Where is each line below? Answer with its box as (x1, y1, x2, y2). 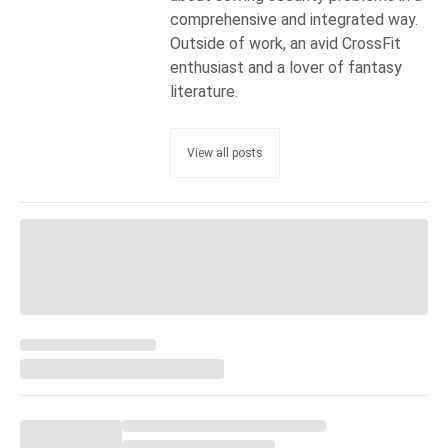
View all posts (187, 146, 263, 161)
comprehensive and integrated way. (170, 10, 418, 30)
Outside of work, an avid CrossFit (170, 34, 401, 54)
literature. (170, 82, 238, 102)
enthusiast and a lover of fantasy (170, 58, 402, 78)
